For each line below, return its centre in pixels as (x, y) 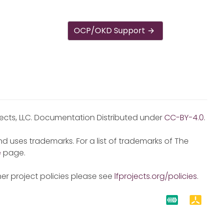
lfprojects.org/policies (156, 176)
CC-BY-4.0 (184, 118)
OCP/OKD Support (110, 31)
